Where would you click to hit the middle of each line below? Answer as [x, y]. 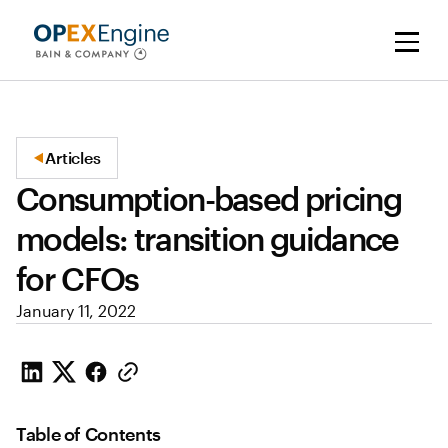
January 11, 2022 [76, 310]
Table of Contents [88, 434]
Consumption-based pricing [209, 198]
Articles [73, 157]
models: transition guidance [207, 238]
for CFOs [77, 278]
